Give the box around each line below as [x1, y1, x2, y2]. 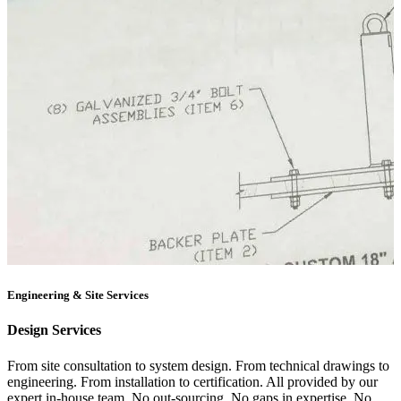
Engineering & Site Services [7, 288, 149, 303]
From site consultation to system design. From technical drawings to [7, 357, 389, 373]
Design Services [7, 322, 101, 338]
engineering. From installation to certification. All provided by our [7, 373, 378, 389]
